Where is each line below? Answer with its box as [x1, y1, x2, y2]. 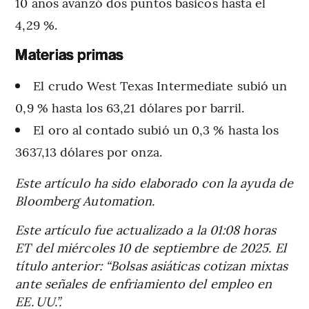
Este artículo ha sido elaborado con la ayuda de [15, 173, 294, 191]
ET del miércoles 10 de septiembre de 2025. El [15, 238, 286, 256]
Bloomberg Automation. [15, 191, 155, 209]
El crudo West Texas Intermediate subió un [33, 76, 288, 94]
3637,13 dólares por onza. [15, 142, 162, 160]
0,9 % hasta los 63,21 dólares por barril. [15, 98, 245, 116]
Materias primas [15, 46, 123, 64]
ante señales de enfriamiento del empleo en [15, 274, 272, 292]
